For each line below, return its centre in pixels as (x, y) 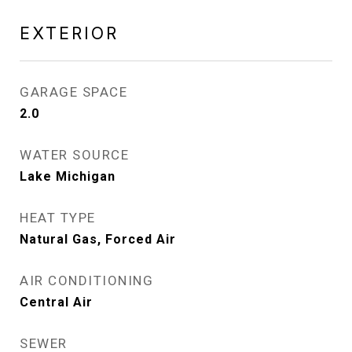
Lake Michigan (68, 176)
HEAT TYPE (58, 218)
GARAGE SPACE (73, 92)
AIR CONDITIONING (86, 280)
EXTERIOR (69, 33)
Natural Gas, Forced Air (98, 239)
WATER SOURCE (74, 155)
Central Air (56, 302)
